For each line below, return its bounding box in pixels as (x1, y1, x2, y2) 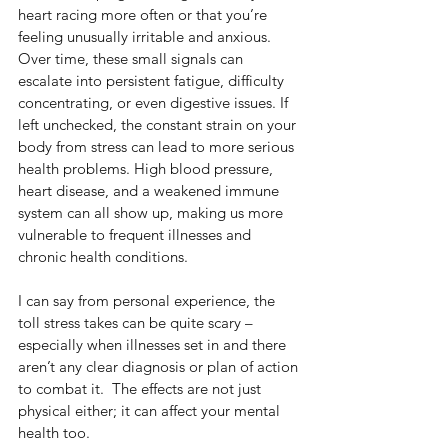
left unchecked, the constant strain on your (18, 115, 300, 135)
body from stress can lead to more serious (18, 137, 298, 157)
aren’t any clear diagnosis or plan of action (18, 357, 302, 377)
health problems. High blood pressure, (18, 159, 277, 179)
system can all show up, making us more (18, 203, 287, 223)
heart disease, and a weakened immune (18, 181, 283, 201)
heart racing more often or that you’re (18, 5, 271, 25)
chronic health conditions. (18, 247, 196, 267)
